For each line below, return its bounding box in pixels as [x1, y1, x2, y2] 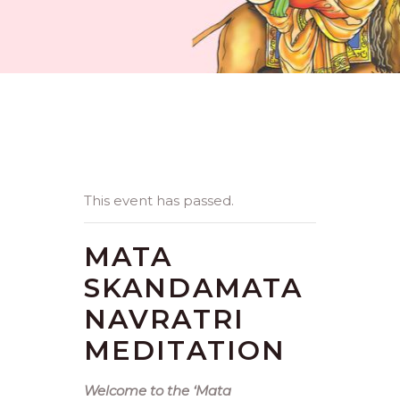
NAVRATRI [84, 303, 245, 336]
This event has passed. [84, 192, 234, 209]
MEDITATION [84, 334, 287, 367]
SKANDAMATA [84, 271, 304, 304]
